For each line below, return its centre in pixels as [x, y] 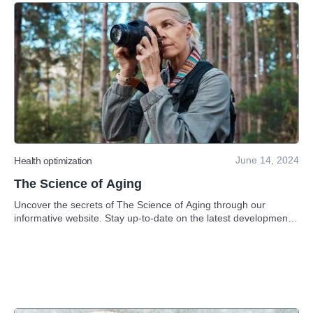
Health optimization [53, 160]
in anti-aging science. [61, 231]
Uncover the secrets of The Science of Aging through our [140, 205]
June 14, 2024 [267, 160]
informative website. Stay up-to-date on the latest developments [155, 218]
